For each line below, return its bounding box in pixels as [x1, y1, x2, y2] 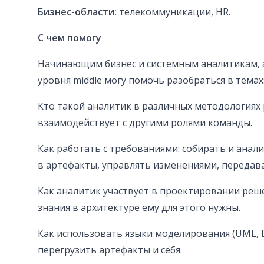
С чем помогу [38, 31, 101, 45]
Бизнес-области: [38, 5, 119, 19]
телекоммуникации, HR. [119, 5, 230, 19]
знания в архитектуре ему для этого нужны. [38, 201, 240, 214]
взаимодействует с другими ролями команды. [38, 116, 252, 130]
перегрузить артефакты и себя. [38, 243, 182, 257]
